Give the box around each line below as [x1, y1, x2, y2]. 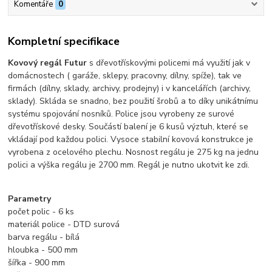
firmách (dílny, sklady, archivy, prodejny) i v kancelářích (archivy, [8, 82, 251, 94]
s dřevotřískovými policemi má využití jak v [87, 56, 251, 69]
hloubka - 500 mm [8, 243, 78, 256]
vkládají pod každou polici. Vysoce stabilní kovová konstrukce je [8, 133, 254, 145]
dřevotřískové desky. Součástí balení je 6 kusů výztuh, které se [8, 120, 249, 132]
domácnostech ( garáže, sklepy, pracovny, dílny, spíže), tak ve [8, 69, 242, 81]
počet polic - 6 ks [8, 205, 75, 217]
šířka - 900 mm [8, 256, 66, 268]
